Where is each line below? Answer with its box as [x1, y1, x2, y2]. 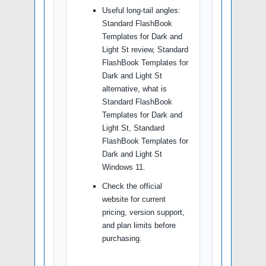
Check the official [102, 182, 162, 191]
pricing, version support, [102, 208, 185, 217]
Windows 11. [102, 163, 145, 172]
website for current [102, 195, 166, 204]
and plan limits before [102, 221, 176, 230]
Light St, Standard [102, 123, 164, 133]
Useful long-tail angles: [102, 6, 180, 15]
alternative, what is [102, 84, 167, 94]
